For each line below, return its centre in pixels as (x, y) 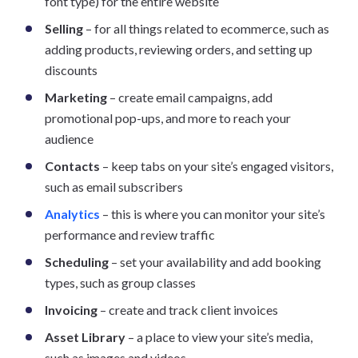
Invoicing (71, 310)
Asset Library (85, 337)
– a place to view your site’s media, (219, 337)
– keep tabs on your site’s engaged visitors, (217, 166)
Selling (64, 29)
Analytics (72, 214)
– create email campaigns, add (190, 97)
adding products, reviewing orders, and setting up (179, 50)
